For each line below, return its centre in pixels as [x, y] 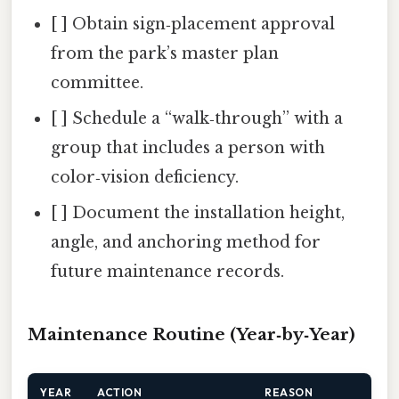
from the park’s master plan [165, 53]
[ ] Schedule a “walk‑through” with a [197, 118]
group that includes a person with [188, 147]
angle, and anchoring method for [186, 242]
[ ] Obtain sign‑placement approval [193, 24]
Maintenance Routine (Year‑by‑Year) [191, 334]
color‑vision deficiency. [145, 177]
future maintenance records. [168, 271]
